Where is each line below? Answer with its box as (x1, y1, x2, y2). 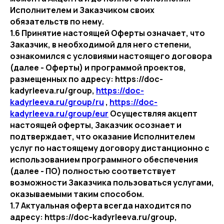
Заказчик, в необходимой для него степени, (10, 39, 191, 50)
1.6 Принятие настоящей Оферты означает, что (10, 27, 205, 38)
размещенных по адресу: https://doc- (10, 73, 163, 84)
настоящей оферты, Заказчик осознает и (10, 119, 181, 130)
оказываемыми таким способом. (10, 188, 144, 199)
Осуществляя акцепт (108, 108, 197, 119)
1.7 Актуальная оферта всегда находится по (10, 200, 191, 211)
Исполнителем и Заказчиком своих (10, 4, 154, 15)
